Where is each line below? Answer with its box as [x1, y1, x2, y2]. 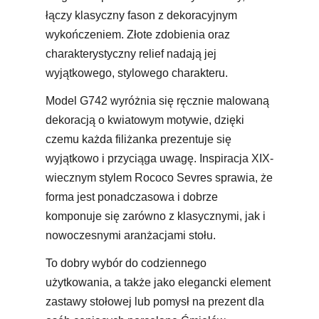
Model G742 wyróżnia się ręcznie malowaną [46, 94, 269, 107]
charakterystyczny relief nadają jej [46, 47, 216, 60]
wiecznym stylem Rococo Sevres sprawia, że [46, 171, 273, 184]
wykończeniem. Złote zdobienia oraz [46, 28, 230, 41]
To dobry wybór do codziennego [46, 256, 206, 269]
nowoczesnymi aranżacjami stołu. [46, 229, 216, 241]
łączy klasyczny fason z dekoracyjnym [46, 9, 237, 21]
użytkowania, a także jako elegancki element [46, 276, 271, 288]
